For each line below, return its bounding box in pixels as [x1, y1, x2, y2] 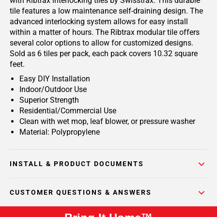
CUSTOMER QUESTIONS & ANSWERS [10, 188, 152, 196]
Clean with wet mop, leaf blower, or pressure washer [19, 117, 195, 126]
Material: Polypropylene [19, 127, 100, 137]
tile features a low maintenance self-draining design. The [10, 6, 203, 15]
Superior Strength [19, 95, 79, 105]
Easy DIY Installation [19, 74, 90, 83]
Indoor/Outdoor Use [19, 85, 87, 94]
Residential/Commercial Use [19, 106, 116, 115]
